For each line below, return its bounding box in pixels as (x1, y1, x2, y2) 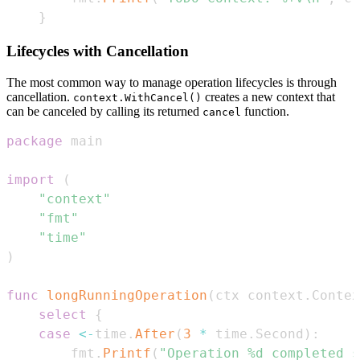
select (39, 306, 87, 322)
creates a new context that (202, 89, 335, 104)
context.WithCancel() (73, 91, 202, 104)
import (6, 171, 55, 187)
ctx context (215, 287, 304, 303)
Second (256, 325, 304, 342)
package (6, 133, 63, 149)
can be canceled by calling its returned (6, 104, 202, 118)
